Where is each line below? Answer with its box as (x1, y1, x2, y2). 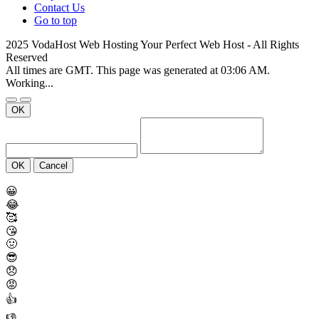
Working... (6, 76, 53, 89)
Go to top (34, 14, 77, 26)
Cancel (39, 159, 68, 171)
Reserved (6, 51, 48, 63)
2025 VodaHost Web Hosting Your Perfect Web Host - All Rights (6, 38, 299, 51)
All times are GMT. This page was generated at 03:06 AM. (6, 63, 270, 76)
